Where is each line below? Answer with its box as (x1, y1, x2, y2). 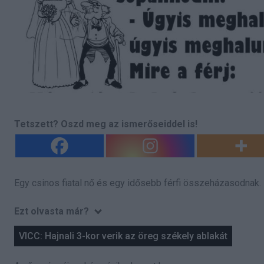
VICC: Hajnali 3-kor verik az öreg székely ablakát (19, 230, 227, 242)
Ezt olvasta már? (14, 206, 89, 217)
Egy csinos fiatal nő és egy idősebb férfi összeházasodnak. (14, 177, 261, 189)
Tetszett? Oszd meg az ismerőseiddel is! (14, 118, 197, 130)
